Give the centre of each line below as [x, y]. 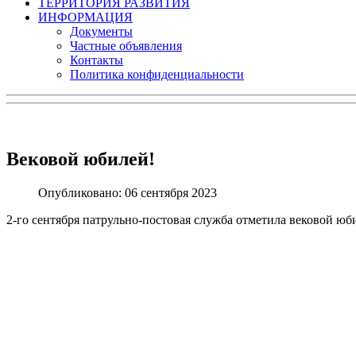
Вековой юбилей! [81, 159]
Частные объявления [126, 46]
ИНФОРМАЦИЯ [85, 17]
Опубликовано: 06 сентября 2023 [128, 192]
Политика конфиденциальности [157, 74]
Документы [101, 31]
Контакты [97, 60]
